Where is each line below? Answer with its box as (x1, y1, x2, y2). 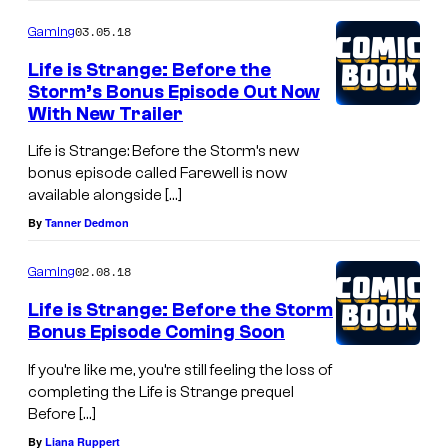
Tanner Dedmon (45, 215, 129, 231)
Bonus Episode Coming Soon (28, 321, 285, 344)
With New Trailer (28, 102, 183, 125)
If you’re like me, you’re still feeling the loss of (28, 360, 332, 379)
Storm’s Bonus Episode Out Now (28, 80, 320, 103)
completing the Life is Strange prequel (28, 382, 294, 401)
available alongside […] (28, 186, 182, 205)
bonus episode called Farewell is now (28, 164, 287, 183)
